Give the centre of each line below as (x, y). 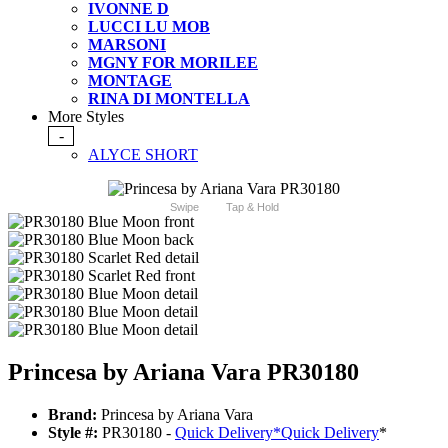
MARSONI (127, 45)
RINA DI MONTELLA (169, 99)
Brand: (72, 415)
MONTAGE (130, 81)
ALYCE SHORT (143, 155)
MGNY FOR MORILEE (173, 63)
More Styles (86, 117)
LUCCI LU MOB (149, 27)
